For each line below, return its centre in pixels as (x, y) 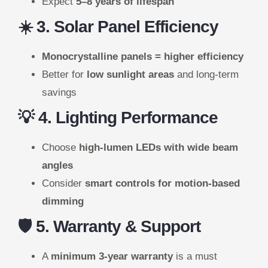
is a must (195, 257)
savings (59, 93)
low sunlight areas (130, 75)
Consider (63, 184)
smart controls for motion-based (162, 184)
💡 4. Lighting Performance (118, 118)
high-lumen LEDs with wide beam (159, 148)
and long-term (206, 75)
